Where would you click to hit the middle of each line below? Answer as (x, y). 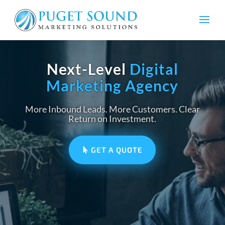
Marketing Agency (113, 85)
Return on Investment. (113, 119)
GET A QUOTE (117, 150)
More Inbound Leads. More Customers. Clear (112, 109)
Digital (154, 69)
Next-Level (88, 69)
